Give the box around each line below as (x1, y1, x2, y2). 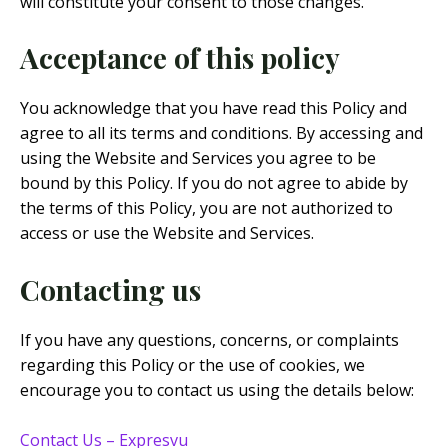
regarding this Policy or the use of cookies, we (20, 353, 365, 376)
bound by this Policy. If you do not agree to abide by (20, 172, 408, 195)
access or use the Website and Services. (20, 222, 314, 245)
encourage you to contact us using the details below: (20, 378, 414, 401)
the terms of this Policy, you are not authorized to (20, 197, 393, 220)
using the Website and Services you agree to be (20, 147, 376, 170)
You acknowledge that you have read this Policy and (20, 97, 407, 120)
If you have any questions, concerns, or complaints (20, 328, 399, 351)
